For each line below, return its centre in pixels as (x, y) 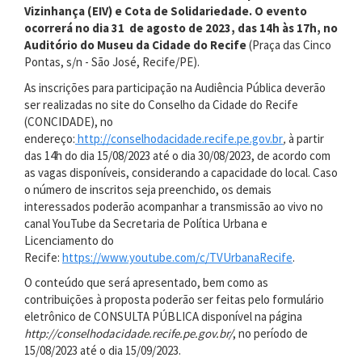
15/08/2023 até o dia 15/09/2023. (104, 350)
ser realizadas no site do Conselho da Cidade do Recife (161, 104)
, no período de (270, 333)
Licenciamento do (69, 240)
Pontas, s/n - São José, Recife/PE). (113, 62)
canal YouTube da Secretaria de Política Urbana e (146, 223)
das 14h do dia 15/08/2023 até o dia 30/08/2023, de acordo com (177, 155)
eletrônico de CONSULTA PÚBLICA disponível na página (163, 316)
